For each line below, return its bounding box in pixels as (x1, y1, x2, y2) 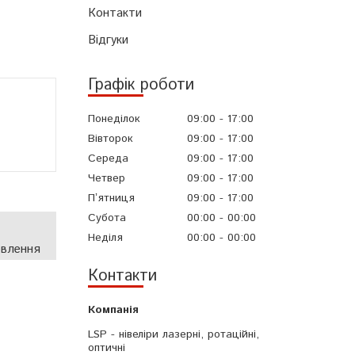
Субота (88, 210, 126, 227)
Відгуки (88, 31, 128, 48)
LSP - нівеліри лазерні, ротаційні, (88, 326, 259, 343)
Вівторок (88, 130, 133, 147)
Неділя (88, 230, 123, 246)
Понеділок (88, 110, 140, 127)
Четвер (88, 170, 125, 186)
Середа (88, 150, 128, 166)
